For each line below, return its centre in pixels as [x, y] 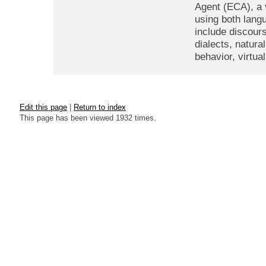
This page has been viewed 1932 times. [88, 118]
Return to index [100, 107]
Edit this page [43, 107]
